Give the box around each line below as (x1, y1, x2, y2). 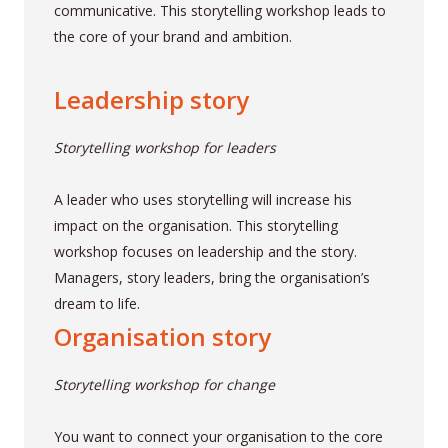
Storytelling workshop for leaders (53, 138, 276, 158)
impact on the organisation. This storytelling (53, 216, 338, 236)
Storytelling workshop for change (53, 375, 275, 395)
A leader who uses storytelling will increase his (53, 190, 352, 210)
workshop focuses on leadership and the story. (53, 242, 357, 262)
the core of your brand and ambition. (53, 27, 292, 47)
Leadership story (53, 83, 249, 117)
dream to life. (53, 294, 140, 314)
